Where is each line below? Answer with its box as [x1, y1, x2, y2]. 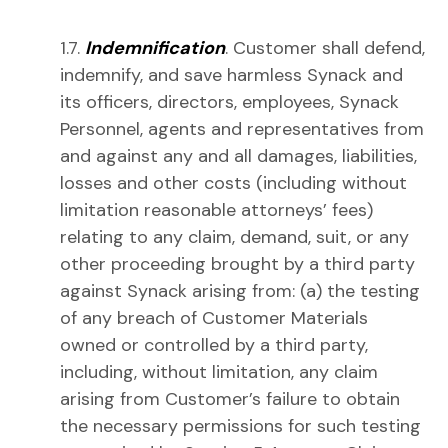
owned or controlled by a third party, [60, 333, 368, 357]
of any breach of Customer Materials [60, 306, 368, 330]
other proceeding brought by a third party [60, 252, 415, 276]
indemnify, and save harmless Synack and [60, 63, 403, 87]
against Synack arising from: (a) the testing [60, 279, 420, 303]
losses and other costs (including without [60, 171, 407, 195]
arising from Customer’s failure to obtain [60, 387, 400, 411]
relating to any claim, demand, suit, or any [60, 225, 409, 249]
